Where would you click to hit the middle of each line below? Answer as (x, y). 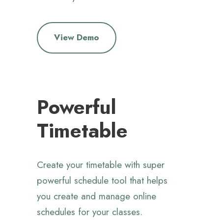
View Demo (77, 38)
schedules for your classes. (90, 212)
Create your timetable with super (101, 165)
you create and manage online (96, 196)
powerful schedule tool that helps (102, 181)
